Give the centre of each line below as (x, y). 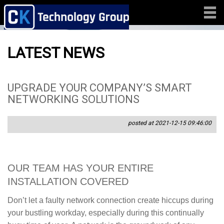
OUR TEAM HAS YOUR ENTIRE (80, 168)
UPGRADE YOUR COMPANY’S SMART (100, 88)
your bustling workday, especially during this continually (106, 213)
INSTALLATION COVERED (68, 182)
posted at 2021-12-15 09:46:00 (170, 123)
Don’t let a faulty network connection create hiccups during (110, 200)
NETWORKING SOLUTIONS (73, 99)
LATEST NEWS (56, 53)
